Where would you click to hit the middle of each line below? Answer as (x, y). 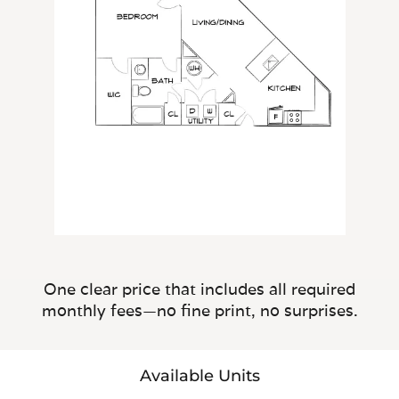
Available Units (199, 375)
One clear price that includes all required (199, 289)
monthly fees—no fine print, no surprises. (199, 310)
